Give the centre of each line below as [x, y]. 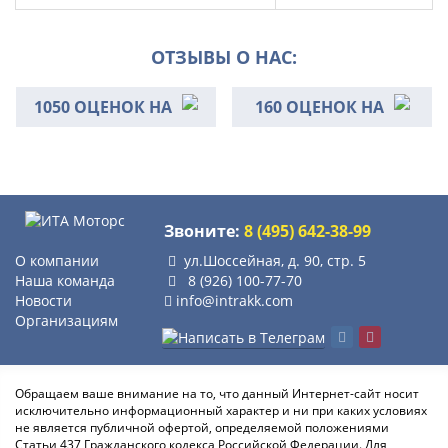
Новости [43, 301]
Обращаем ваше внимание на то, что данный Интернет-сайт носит [217, 393]
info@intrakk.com [235, 301]
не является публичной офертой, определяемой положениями [202, 427]
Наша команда [65, 281]
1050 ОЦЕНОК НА [103, 107]
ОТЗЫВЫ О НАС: [224, 57]
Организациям [66, 321]
